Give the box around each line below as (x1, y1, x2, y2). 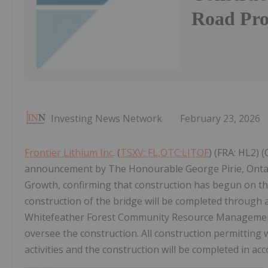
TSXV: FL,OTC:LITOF (120, 146, 209, 160)
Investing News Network (51, 112, 162, 126)
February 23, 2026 (180, 112, 260, 126)
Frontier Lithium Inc (25, 146, 113, 160)
